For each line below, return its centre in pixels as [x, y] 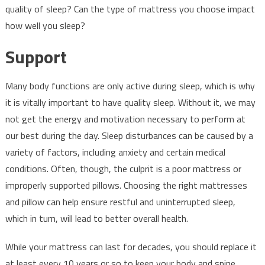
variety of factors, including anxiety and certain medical [115, 152]
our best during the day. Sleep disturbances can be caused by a [129, 136]
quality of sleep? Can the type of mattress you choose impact [130, 9]
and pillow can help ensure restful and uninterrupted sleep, [120, 202]
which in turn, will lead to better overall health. [96, 219]
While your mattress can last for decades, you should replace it [131, 247]
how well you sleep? [45, 26]
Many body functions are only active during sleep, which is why [130, 86]
